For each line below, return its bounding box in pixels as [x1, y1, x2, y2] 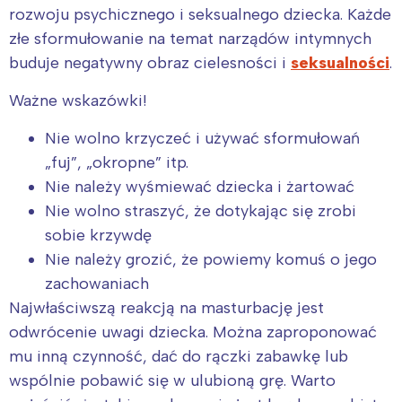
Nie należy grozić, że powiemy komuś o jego [45, 249, 377, 269]
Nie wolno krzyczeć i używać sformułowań [45, 127, 360, 148]
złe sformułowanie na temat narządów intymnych [9, 28, 371, 48]
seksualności [291, 52, 389, 73]
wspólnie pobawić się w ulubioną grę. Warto [9, 370, 336, 390]
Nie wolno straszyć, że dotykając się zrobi [45, 200, 356, 221]
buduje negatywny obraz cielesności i [9, 52, 291, 73]
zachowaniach [45, 273, 149, 293]
